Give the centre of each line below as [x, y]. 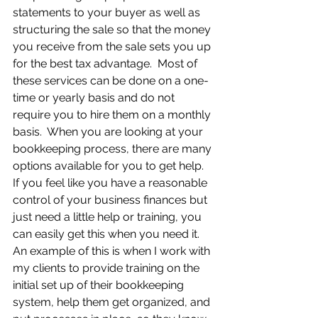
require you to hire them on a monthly [113, 115]
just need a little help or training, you [109, 217]
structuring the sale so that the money [113, 29]
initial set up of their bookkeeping [100, 285]
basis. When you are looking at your [109, 132]
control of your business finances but [111, 200]
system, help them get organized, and [113, 302]
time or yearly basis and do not [95, 98]
